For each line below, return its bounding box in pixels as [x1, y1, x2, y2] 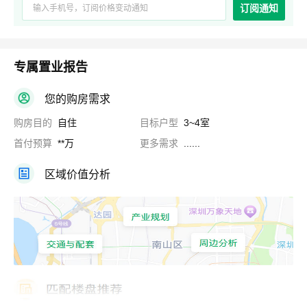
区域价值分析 [45, 168, 110, 180]
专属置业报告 [14, 60, 88, 74]
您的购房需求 [45, 93, 110, 105]
